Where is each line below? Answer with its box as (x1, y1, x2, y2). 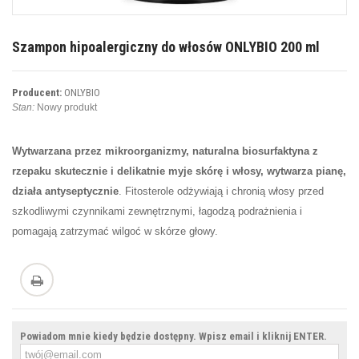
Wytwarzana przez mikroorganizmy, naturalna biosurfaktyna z (12, 145, 318, 158)
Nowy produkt (37, 102, 97, 114)
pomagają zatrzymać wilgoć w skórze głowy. (12, 225, 218, 238)
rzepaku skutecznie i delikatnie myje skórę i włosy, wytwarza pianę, (12, 165, 346, 178)
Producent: (12, 87, 62, 99)
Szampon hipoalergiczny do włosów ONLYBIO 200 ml (12, 38, 320, 56)
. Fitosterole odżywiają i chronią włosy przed (119, 185, 324, 198)
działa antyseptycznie (12, 185, 119, 198)
